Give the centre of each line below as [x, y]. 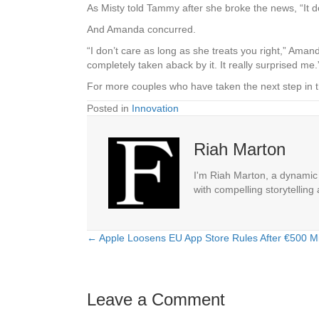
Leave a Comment [156, 300]
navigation [136, 275]
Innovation [155, 109]
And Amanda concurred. [143, 30]
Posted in [109, 109]
